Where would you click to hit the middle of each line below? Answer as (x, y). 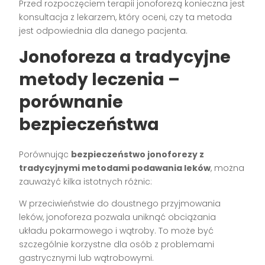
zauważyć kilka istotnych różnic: (86, 181)
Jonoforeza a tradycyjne (125, 57)
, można (228, 168)
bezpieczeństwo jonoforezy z (138, 154)
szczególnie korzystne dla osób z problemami (117, 244)
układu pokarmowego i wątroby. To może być (117, 230)
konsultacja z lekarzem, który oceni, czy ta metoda (126, 17)
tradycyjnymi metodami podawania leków (115, 168)
